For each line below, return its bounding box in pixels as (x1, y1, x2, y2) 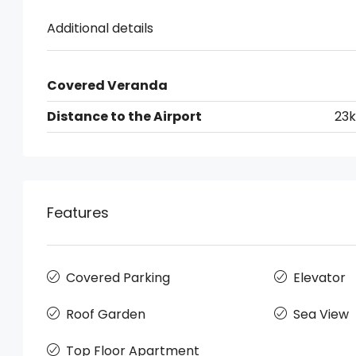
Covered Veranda (47, 76, 168, 95)
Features (47, 203, 109, 222)
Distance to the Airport (47, 107, 202, 126)
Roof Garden (66, 305, 145, 323)
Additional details (47, 19, 153, 37)
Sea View (292, 305, 349, 323)
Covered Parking (66, 269, 170, 287)
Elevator (292, 269, 346, 287)
